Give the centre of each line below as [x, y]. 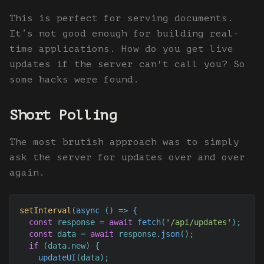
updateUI [57, 258]
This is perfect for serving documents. [121, 19]
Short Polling [63, 115]
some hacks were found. [74, 80]
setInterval [45, 211]
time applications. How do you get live [121, 49]
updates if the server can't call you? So [127, 65]
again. [27, 173]
